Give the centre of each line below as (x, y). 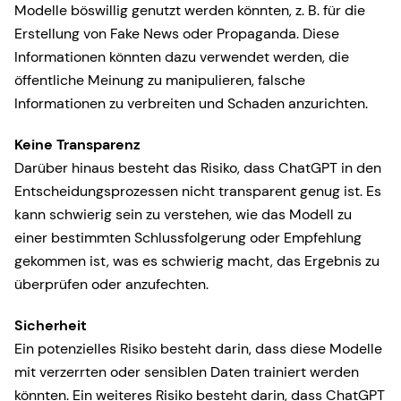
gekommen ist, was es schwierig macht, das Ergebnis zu (197, 261)
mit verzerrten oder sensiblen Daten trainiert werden (187, 372)
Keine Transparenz (77, 145)
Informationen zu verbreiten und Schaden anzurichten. (191, 103)
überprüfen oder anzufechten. (111, 284)
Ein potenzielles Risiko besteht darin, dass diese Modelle (198, 349)
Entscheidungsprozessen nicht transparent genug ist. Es (198, 191)
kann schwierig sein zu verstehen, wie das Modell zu (183, 214)
